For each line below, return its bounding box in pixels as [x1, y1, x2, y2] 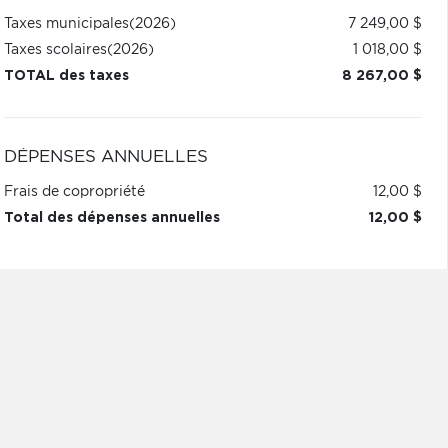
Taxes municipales [3, 17, 129, 31]
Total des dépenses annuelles [3, 211, 220, 225]
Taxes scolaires [3, 43, 107, 57]
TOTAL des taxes [3, 69, 129, 83]
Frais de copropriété [3, 185, 145, 199]
